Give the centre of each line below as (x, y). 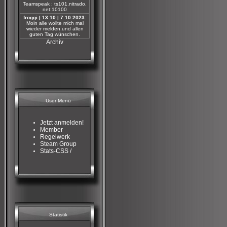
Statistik (58, 215)
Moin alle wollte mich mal (55, 23)
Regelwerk (55, 137)
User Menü (58, 101)
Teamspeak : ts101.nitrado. (55, 4)
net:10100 (55, 9)
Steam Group (58, 144)
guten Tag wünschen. (55, 34)
